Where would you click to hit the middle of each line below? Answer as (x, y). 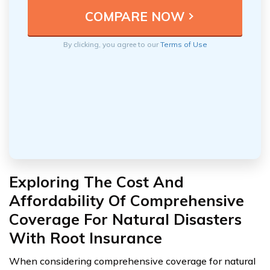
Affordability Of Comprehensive (127, 201)
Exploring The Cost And (96, 182)
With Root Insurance (86, 238)
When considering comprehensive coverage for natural (132, 261)
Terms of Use (184, 45)
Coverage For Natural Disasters (125, 219)
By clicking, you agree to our (111, 45)
